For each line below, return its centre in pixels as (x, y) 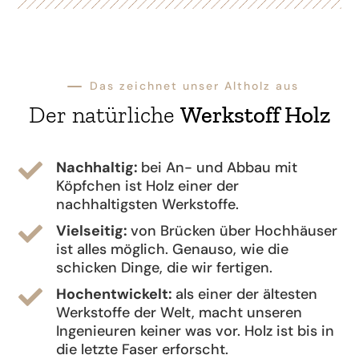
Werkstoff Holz (255, 115)
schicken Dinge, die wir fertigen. (164, 268)
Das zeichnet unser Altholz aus (194, 86)
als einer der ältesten (246, 294)
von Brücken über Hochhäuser (234, 231)
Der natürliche (104, 115)
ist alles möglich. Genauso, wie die (172, 250)
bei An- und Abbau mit (219, 168)
